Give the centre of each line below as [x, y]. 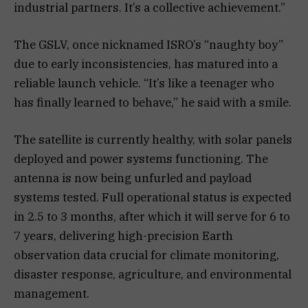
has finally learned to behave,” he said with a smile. [153, 102]
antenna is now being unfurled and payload [133, 178]
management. [52, 294]
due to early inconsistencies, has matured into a [146, 64]
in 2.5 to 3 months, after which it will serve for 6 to [152, 217]
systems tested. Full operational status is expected [153, 198]
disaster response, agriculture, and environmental [153, 275]
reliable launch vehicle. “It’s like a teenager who [144, 83]
